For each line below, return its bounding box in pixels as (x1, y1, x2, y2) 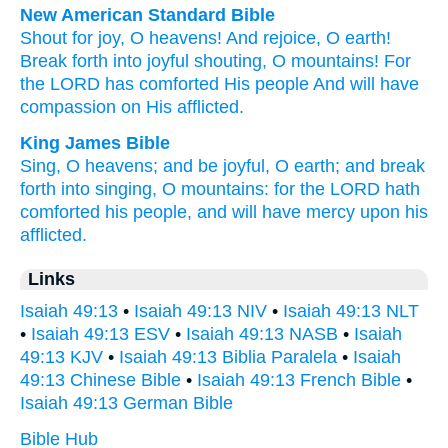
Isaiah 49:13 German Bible (20, 393, 233, 413)
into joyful (113, 51, 189, 71)
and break (345, 156, 425, 176)
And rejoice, (226, 28, 321, 48)
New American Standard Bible (20, 5, 275, 25)
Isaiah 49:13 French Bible (197, 370, 401, 390)
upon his (360, 202, 428, 222)
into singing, (61, 179, 157, 199)
